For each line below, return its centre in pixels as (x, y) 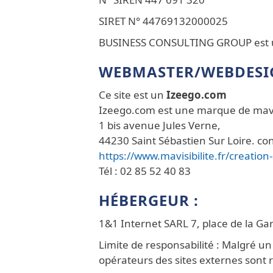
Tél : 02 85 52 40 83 (145, 171)
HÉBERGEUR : (149, 200)
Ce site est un (133, 95)
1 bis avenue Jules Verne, (160, 125)
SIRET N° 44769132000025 (163, 21)
